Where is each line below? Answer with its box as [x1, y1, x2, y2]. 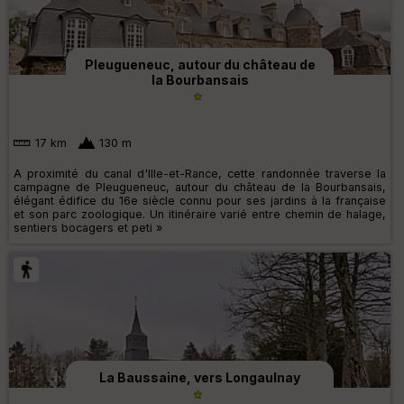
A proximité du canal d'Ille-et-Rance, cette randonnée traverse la [14, 167, 386, 181]
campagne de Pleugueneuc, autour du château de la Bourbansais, [14, 180, 386, 195]
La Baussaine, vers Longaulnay [99, 370, 300, 386]
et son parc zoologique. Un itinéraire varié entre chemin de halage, [14, 207, 386, 222]
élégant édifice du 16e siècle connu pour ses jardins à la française [14, 194, 386, 208]
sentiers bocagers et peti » [14, 221, 162, 235]
